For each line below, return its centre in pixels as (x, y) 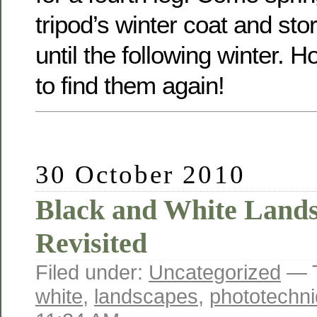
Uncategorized (215, 272)
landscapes (146, 296)
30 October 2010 (140, 174)
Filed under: (92, 272)
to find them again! (130, 86)
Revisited (91, 243)
